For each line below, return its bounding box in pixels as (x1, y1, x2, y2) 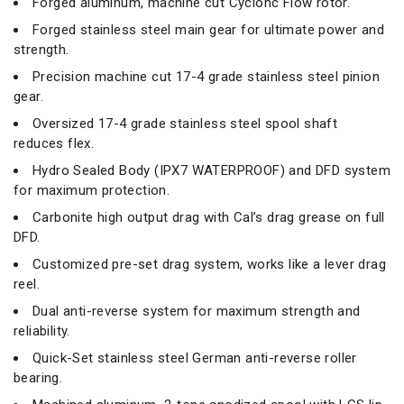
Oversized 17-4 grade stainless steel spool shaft (32, 115, 338, 133)
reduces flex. (14, 135, 95, 152)
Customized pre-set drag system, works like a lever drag (32, 256, 386, 273)
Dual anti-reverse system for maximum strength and (32, 303, 361, 320)
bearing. (14, 370, 63, 387)
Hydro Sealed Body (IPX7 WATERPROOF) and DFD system (32, 162, 390, 179)
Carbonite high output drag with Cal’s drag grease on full (32, 209, 385, 226)
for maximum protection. (14, 182, 170, 199)
